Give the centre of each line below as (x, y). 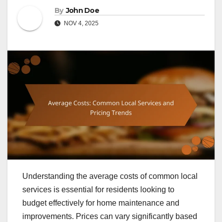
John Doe (83, 11)
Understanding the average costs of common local (110, 176)
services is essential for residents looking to (98, 189)
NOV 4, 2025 (81, 24)
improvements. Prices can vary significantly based (110, 216)
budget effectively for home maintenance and (101, 203)
